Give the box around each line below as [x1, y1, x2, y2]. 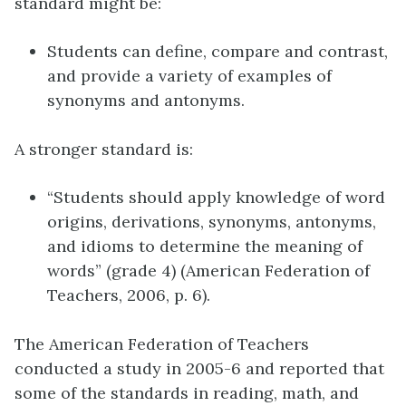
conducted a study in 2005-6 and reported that [14, 357, 384, 379]
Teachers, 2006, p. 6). [47, 284, 210, 305]
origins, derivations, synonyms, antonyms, [47, 210, 376, 232]
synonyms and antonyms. [47, 90, 245, 111]
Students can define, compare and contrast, [47, 41, 388, 63]
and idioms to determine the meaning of [47, 235, 362, 256]
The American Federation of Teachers [14, 333, 309, 354]
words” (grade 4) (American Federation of [47, 259, 370, 281]
